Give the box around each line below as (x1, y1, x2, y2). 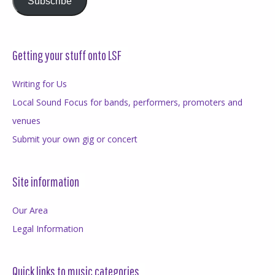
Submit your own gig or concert (12, 133, 137, 145)
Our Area (12, 204, 48, 217)
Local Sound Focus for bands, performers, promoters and (12, 96, 242, 109)
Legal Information (12, 223, 83, 235)
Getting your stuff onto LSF (12, 47, 122, 63)
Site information (12, 174, 79, 190)
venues (12, 115, 41, 127)
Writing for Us (12, 78, 67, 90)
